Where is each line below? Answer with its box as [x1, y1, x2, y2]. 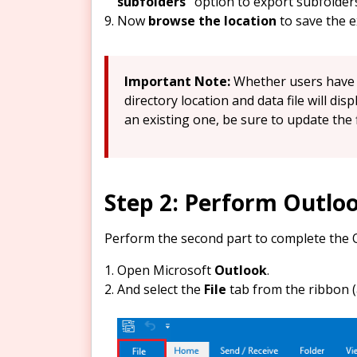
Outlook [214, 261, 267, 279]
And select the [117, 280, 204, 298]
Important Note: [124, 72, 233, 90]
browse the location [148, 11, 277, 29]
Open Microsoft [117, 261, 214, 279]
